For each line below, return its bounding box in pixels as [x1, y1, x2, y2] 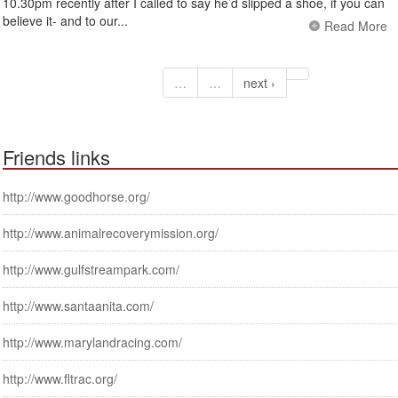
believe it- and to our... [3, 12, 128, 30]
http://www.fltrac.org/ [3, 370, 117, 388]
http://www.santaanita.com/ [3, 297, 154, 315]
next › [243, 74, 275, 92]
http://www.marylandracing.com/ [3, 333, 182, 352]
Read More [324, 17, 387, 36]
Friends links [3, 143, 110, 171]
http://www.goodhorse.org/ [3, 187, 150, 206]
